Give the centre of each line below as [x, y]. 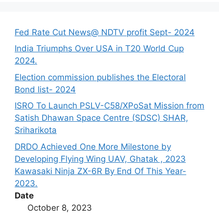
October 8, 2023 [59, 208]
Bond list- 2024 [45, 89]
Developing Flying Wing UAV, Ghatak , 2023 [100, 159]
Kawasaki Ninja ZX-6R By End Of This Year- [100, 171]
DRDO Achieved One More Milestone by [93, 146]
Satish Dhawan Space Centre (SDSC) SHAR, [101, 118]
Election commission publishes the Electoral [100, 77]
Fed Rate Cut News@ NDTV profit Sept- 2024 [105, 32]
